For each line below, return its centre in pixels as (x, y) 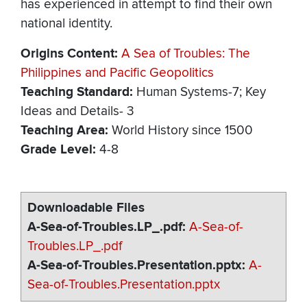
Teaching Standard (75, 93)
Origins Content (67, 54)
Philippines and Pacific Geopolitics (117, 73)
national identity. (66, 24)
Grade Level (57, 150)
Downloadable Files (86, 208)
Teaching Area (63, 131)
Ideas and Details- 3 (77, 112)
